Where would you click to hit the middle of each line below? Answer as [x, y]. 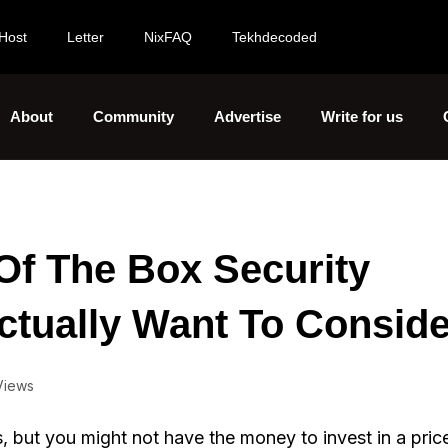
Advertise [247, 116]
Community [133, 116]
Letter [85, 37]
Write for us [362, 116]
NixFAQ [168, 37]
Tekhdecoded [274, 37]
